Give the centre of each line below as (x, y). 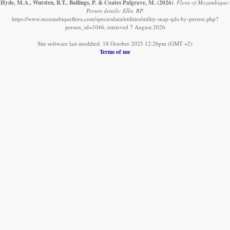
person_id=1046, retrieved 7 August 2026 (115, 27)
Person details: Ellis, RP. (115, 11)
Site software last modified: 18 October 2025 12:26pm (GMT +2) (115, 44)
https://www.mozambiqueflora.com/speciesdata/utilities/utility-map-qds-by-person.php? (115, 19)
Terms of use (115, 52)
